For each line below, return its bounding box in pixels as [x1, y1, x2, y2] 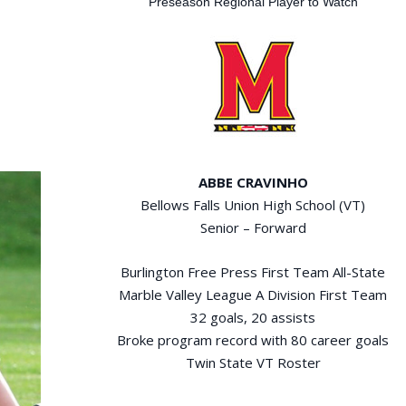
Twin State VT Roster [185, 353, 321, 372]
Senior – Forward [199, 218, 306, 237]
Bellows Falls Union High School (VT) [140, 196, 366, 215]
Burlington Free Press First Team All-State [121, 263, 386, 282]
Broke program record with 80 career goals [117, 331, 390, 350]
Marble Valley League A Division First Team [119, 285, 388, 304]
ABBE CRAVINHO [198, 173, 308, 192]
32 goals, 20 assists [190, 308, 316, 327]
